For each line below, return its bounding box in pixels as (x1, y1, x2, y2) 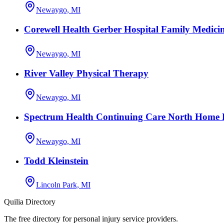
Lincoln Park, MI (36, 180, 90, 189)
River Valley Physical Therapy (24, 67, 148, 78)
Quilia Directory (4, 197, 55, 206)
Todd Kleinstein (24, 155, 88, 166)
